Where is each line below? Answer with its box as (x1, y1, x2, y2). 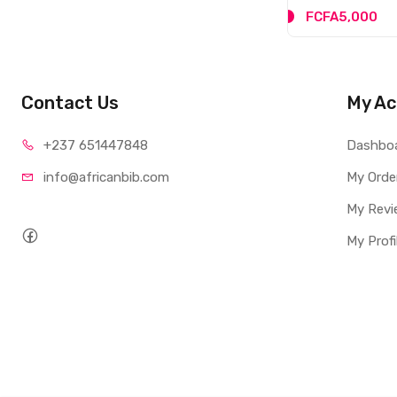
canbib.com (99, 169, 170, 186)
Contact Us (21, 92, 120, 114)
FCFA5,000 (306, 9, 378, 26)
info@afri (43, 169, 100, 186)
